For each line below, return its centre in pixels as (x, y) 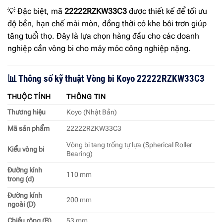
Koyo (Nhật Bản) (92, 112)
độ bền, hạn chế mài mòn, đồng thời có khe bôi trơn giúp (107, 24)
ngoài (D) (22, 204)
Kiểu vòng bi (26, 149)
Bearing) (80, 154)
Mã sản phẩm (28, 128)
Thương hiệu (27, 112)
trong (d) (21, 179)
